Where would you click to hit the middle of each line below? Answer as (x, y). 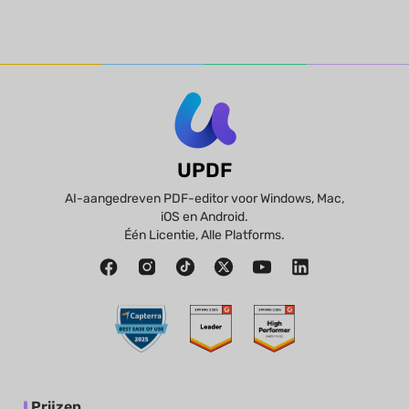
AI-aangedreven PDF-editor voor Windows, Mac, (204, 198)
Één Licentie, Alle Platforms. (204, 235)
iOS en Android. (204, 216)
